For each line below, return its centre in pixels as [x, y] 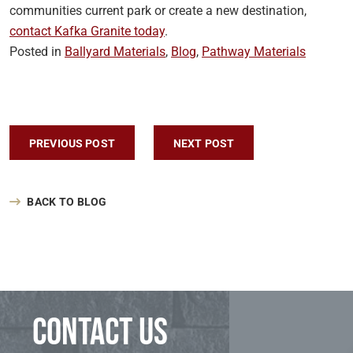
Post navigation [107, 143]
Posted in [37, 51]
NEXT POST [204, 143]
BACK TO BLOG [67, 201]
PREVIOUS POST [72, 143]
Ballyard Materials [115, 51]
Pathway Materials [254, 51]
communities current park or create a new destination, [158, 10]
